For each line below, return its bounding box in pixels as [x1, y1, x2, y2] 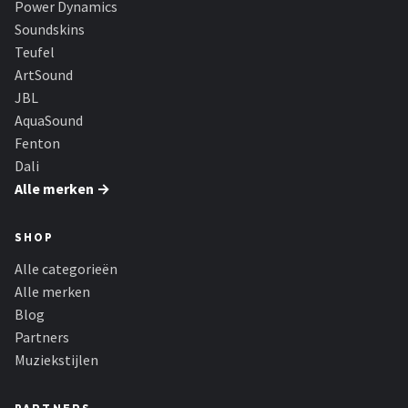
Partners [15, 328, 69, 346]
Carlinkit [35, 87, 99, 104]
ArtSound [15, 66, 73, 84]
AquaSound [15, 111, 83, 129]
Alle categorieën [15, 260, 117, 278]
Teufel [15, 43, 55, 61]
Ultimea [35, 42, 95, 59]
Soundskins [15, 20, 85, 38]
